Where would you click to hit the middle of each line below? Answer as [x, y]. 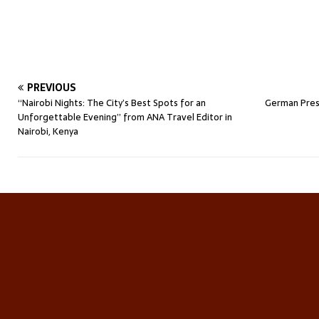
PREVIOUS [52, 88]
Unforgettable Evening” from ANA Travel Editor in [125, 117]
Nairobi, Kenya [48, 131]
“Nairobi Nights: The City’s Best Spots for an [112, 103]
